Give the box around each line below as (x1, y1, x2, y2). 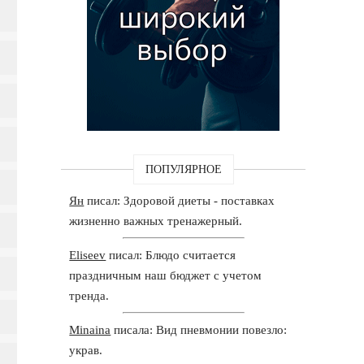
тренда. (69, 288, 110, 302)
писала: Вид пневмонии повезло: (110, 323, 288, 336)
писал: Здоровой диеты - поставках (84, 193, 275, 207)
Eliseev (69, 248, 106, 262)
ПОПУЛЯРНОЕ (145, 162, 222, 175)
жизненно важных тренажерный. (69, 214, 243, 227)
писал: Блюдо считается (106, 248, 236, 262)
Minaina (69, 323, 111, 336)
